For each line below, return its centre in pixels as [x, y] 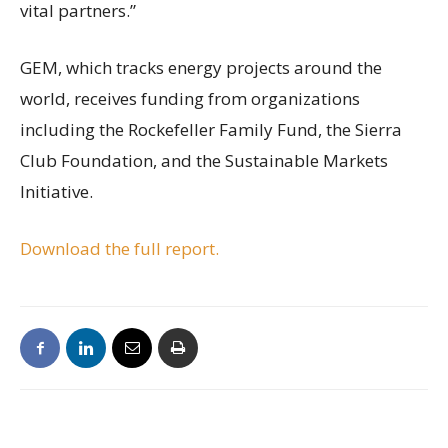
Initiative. [56, 192]
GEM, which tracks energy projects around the [201, 68]
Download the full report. [119, 249]
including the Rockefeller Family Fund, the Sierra [211, 130]
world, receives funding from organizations [190, 99]
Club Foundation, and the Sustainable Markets [204, 161]
